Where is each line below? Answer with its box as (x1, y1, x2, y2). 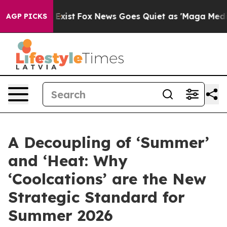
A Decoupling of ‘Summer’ (8, 133, 209, 152)
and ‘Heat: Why (8, 151, 128, 170)
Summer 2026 (8, 206, 113, 225)
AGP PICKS (6, 12, 47, 21)
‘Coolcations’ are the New (8, 169, 206, 188)
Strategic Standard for (8, 187, 185, 207)
